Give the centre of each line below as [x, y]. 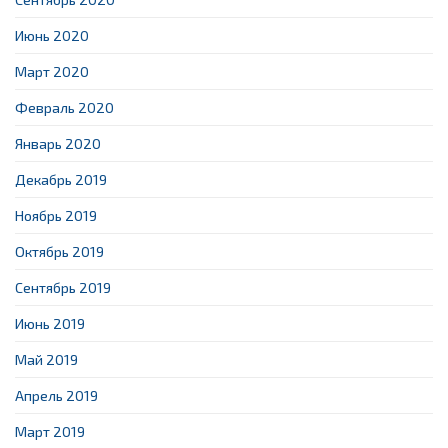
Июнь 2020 [52, 36]
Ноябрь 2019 [56, 216]
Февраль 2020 [64, 108]
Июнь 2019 [50, 324]
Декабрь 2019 [61, 180]
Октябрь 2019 [59, 252]
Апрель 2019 [56, 396]
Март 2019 [50, 432]
